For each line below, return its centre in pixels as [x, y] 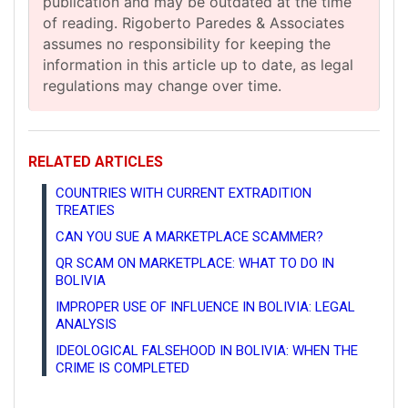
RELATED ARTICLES [96, 161]
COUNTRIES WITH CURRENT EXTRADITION [184, 193]
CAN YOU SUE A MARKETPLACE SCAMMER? [189, 236]
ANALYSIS [86, 324]
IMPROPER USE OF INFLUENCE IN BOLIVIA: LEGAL [205, 306]
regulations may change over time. [162, 85]
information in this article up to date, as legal [198, 64]
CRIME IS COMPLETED [122, 367]
